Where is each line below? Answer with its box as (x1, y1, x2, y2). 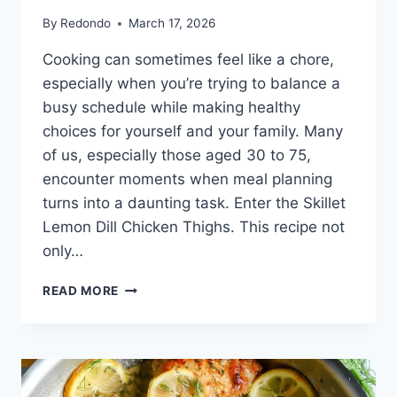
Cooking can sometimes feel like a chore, (43, 51, 334, 69)
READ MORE (43, 284, 120, 299)
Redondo (60, 16, 112, 31)
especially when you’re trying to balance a (43, 74, 340, 93)
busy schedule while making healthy (43, 98, 300, 117)
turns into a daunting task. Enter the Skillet (43, 194, 346, 213)
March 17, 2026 (128, 16, 216, 31)
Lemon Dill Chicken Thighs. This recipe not (43, 218, 345, 237)
